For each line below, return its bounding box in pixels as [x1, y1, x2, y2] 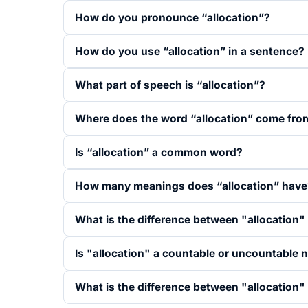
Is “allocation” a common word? [75, 146, 243, 159]
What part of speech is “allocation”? [75, 78, 265, 91]
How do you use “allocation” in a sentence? [75, 45, 305, 58]
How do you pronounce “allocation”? [75, 11, 270, 24]
